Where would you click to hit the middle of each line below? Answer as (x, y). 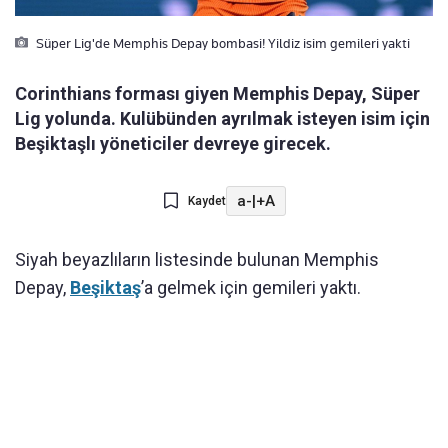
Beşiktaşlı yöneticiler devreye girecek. (173, 144)
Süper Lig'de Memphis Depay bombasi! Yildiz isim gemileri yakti (221, 43)
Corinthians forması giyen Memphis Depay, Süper (217, 94)
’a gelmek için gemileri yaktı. (251, 288)
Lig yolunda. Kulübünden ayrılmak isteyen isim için (222, 119)
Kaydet (206, 201)
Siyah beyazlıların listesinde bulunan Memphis (197, 260)
